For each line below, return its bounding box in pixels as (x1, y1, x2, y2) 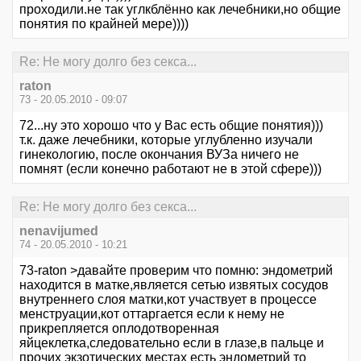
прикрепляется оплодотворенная (19, 322, 219, 336)
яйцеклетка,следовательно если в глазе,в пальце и (19, 336, 324, 351)
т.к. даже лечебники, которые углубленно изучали (19, 133, 313, 147)
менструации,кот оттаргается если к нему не (19, 307, 284, 322)
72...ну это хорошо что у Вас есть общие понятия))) (19, 118, 323, 132)
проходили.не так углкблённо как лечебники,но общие (19, 2, 341, 16)
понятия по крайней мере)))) (19, 16, 189, 31)
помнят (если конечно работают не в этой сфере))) (19, 162, 322, 176)
